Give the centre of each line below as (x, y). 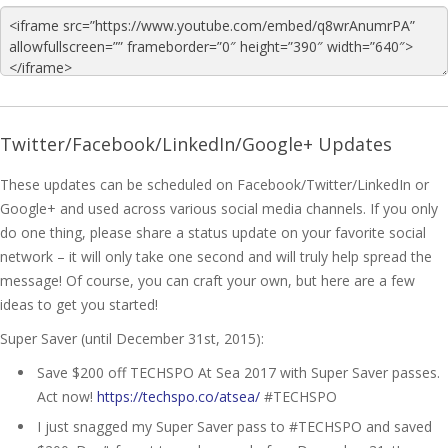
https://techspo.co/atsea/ (178, 396)
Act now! (67, 396)
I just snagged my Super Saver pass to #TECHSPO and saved (234, 426)
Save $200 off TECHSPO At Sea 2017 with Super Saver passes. (238, 372)
